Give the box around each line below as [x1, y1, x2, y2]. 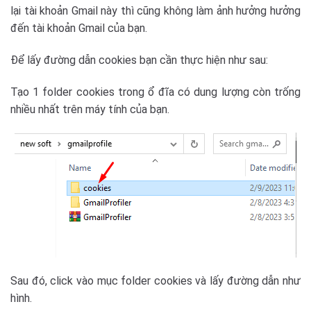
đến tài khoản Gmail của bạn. [10, 22, 147, 35]
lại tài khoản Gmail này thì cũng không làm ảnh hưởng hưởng [10, 4, 301, 18]
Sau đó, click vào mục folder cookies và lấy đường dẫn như [10, 274, 301, 287]
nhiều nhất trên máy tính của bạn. [10, 103, 169, 116]
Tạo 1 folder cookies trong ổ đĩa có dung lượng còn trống [10, 85, 301, 99]
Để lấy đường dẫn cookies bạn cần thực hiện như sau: [10, 53, 268, 67]
